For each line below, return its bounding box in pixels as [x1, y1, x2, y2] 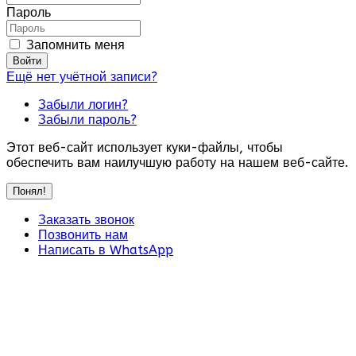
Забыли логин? [38, 97, 128, 113]
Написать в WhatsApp [38, 242, 173, 258]
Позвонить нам [38, 227, 128, 243]
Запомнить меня [22, 37, 125, 53]
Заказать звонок [38, 212, 134, 228]
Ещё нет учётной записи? [6, 69, 157, 85]
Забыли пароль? [38, 112, 137, 128]
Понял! [13, 185, 46, 198]
